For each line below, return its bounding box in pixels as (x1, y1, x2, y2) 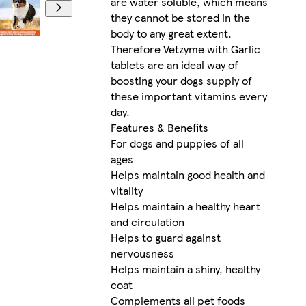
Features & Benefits (110, 120, 208, 136)
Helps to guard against (110, 229, 221, 246)
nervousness (110, 245, 174, 262)
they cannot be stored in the (110, 10, 250, 26)
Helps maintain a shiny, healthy (110, 261, 260, 277)
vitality (110, 182, 143, 199)
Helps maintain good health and (110, 167, 265, 183)
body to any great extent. (110, 25, 232, 42)
